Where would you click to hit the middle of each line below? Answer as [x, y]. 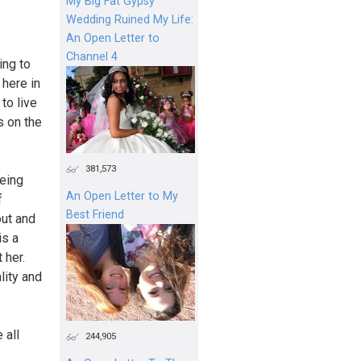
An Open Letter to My [122, 196]
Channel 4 [92, 56]
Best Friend [95, 214]
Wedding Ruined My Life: [130, 19]
